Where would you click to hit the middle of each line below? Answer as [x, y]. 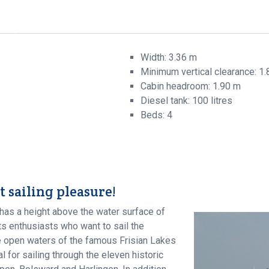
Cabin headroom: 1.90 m [191, 86]
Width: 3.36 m [169, 58]
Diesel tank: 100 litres [186, 101]
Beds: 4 [156, 115]
